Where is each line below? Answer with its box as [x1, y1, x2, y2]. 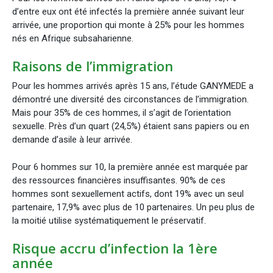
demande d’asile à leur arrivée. [12, 134, 132, 146]
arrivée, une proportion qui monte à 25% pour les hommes [12, 19, 244, 30]
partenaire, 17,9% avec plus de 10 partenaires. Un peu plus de [12, 201, 255, 213]
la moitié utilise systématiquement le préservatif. [12, 214, 206, 226]
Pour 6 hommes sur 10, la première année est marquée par [12, 161, 248, 172]
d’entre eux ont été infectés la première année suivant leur [12, 5, 244, 17]
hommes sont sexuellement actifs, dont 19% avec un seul [12, 188, 244, 199]
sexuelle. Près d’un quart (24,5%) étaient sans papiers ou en [12, 121, 249, 132]
